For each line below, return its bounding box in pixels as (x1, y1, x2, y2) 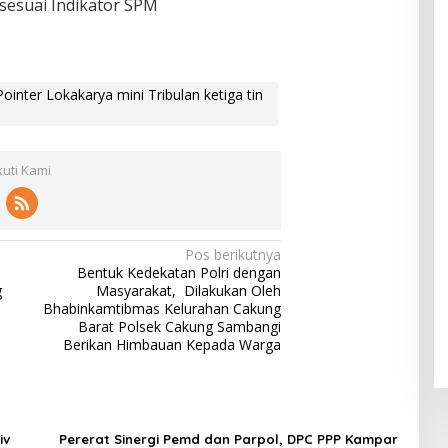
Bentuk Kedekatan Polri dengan (77, 263, 282, 282)
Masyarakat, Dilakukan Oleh (96, 281, 282, 300)
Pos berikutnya (185, 245, 282, 264)
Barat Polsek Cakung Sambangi (78, 317, 282, 336)
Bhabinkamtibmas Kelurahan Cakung (43, 299, 282, 318)
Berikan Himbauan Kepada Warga (63, 335, 282, 354)
